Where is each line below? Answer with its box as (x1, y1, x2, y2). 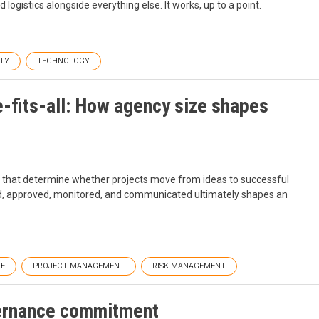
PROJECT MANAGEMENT (33, 261, 125, 271)
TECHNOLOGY (37, 56, 90, 66)
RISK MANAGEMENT (152, 261, 226, 271)
